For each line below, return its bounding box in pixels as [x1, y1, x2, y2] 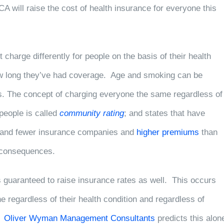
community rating [59, 108, 124, 118]
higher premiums [136, 127, 199, 137]
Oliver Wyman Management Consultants [4, 213, 155, 223]
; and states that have [124, 108, 205, 118]
